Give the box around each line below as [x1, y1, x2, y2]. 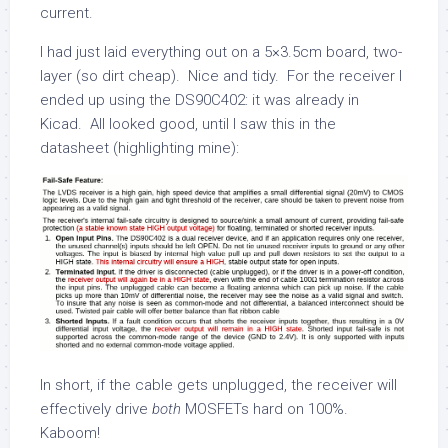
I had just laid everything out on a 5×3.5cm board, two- [40, 43, 402, 61]
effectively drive [40, 400, 152, 419]
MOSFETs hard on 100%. [181, 400, 352, 419]
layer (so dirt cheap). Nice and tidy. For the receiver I [40, 67, 402, 85]
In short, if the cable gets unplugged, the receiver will [40, 376, 397, 395]
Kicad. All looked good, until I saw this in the [40, 115, 336, 133]
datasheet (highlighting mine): [40, 139, 239, 157]
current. [40, 4, 93, 22]
